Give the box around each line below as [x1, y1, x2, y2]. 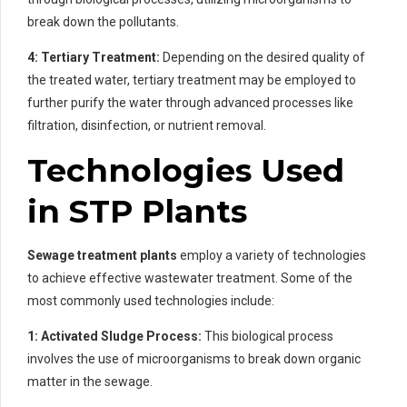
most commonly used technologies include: [27, 293, 274, 308]
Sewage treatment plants [27, 247, 177, 263]
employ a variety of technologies [177, 247, 366, 263]
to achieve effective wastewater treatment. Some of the [27, 270, 352, 285]
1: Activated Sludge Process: [27, 328, 202, 343]
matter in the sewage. [27, 373, 153, 389]
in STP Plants [27, 191, 247, 231]
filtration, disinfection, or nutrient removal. [27, 117, 266, 133]
